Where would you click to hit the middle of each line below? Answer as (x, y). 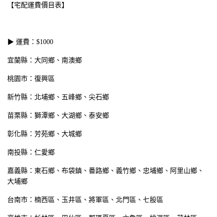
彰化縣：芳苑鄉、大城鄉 (45, 134)
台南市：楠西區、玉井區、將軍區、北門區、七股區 (85, 200)
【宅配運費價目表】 (38, 5)
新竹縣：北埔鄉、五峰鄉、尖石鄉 (58, 97)
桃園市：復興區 (31, 78)
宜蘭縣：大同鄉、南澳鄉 (45, 60)
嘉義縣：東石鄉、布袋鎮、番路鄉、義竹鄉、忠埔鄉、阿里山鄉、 (106, 170)
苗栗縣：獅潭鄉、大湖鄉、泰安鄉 (58, 115)
